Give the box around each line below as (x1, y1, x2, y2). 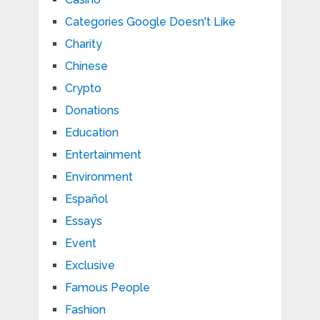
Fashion (64, 303, 106, 317)
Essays (64, 214, 102, 229)
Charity (64, 37, 102, 51)
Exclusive (64, 259, 115, 273)
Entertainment (64, 148, 141, 162)
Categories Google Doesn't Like (64, 15, 236, 29)
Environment (64, 170, 133, 184)
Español (64, 192, 108, 206)
